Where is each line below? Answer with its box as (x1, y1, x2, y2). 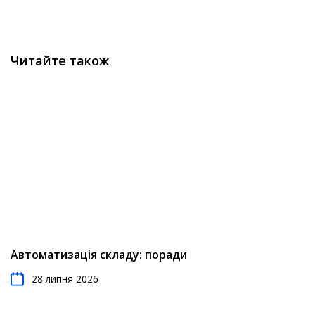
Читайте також (11, 52, 109, 69)
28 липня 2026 (32, 272, 98, 285)
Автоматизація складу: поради (11, 247, 187, 262)
